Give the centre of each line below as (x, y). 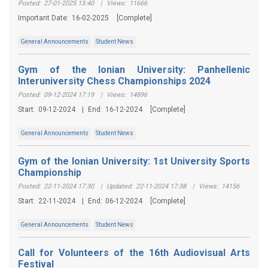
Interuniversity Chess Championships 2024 (114, 81)
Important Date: (43, 18)
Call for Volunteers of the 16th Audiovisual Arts (134, 253)
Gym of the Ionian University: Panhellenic (134, 70)
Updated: (120, 186)
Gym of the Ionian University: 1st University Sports (134, 161)
